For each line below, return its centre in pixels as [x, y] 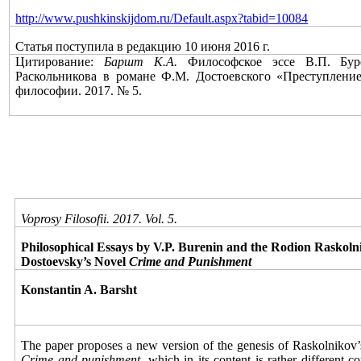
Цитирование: [60, 62]
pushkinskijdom [116, 18]
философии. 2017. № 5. [79, 91]
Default [193, 18]
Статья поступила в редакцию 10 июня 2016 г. [143, 46]
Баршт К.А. [141, 62]
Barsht [119, 290]
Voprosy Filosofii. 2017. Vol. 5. [100, 219]
